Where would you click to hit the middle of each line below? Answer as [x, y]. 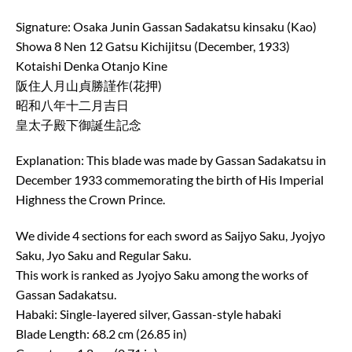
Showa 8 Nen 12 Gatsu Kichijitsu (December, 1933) [153, 46]
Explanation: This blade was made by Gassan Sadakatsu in [171, 160]
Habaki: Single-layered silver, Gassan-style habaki [148, 314]
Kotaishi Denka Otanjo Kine [92, 65]
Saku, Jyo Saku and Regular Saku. [103, 255]
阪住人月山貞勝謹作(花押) [89, 85]
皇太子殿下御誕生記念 [79, 124]
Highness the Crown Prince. [90, 200]
